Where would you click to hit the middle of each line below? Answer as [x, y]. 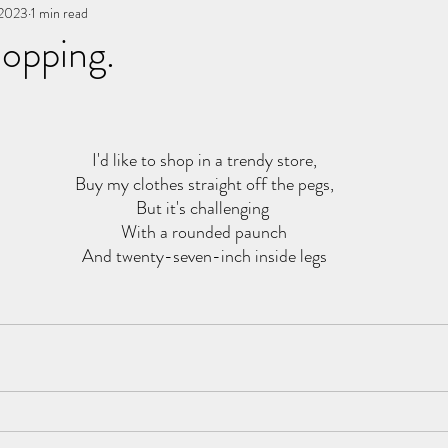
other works [341, 15]
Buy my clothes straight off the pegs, [204, 184]
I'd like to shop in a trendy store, [204, 160]
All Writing [221, 15]
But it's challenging [204, 208]
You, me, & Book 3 [76, 15]
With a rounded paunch [204, 232]
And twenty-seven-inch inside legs [204, 256]
